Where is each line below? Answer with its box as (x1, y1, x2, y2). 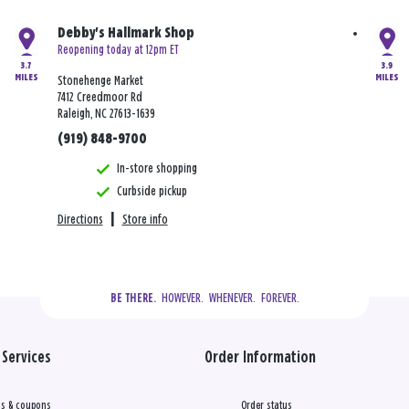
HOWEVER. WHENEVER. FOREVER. (155, 291, 299, 306)
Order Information (204, 350, 316, 367)
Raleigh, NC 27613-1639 (57, 107, 155, 121)
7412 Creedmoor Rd (57, 90, 142, 105)
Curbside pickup (116, 184, 187, 199)
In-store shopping (116, 162, 197, 176)
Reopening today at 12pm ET (57, 44, 179, 58)
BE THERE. (110, 292, 156, 306)
